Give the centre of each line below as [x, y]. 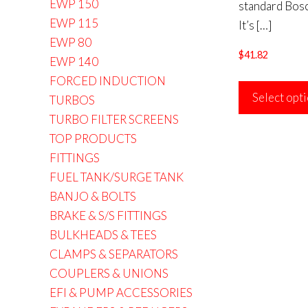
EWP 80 [70, 42]
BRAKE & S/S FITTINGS [108, 216]
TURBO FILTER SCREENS [114, 119]
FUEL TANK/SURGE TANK [117, 177]
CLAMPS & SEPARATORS [114, 254]
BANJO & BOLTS [93, 196]
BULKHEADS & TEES [103, 235]
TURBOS [72, 100]
